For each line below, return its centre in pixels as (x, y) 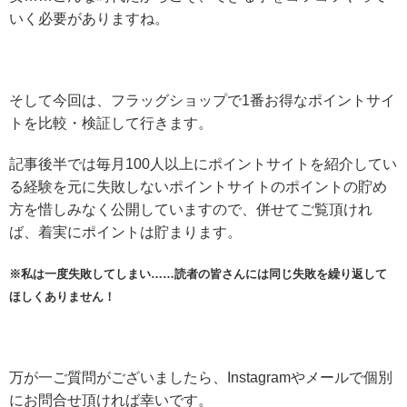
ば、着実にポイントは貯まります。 (125, 232)
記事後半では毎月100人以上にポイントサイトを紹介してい (203, 164)
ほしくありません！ (62, 296)
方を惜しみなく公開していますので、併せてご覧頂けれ (191, 209)
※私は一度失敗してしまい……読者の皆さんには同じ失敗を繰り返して (198, 273)
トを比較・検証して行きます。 (111, 123)
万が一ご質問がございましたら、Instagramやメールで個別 (201, 377)
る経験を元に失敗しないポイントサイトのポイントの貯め (198, 186)
